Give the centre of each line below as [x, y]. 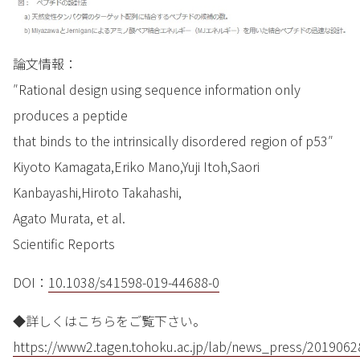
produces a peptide [70, 115]
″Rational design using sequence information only [157, 89]
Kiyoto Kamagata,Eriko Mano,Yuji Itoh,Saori [136, 166]
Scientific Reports [64, 243]
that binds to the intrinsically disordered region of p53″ [173, 140]
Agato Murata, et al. [69, 217]
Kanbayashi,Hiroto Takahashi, [97, 192]
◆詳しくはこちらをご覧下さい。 [109, 320]
